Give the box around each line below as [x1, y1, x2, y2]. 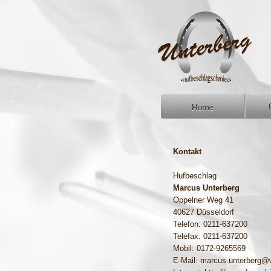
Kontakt [173, 147, 201, 156]
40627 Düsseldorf [173, 207, 234, 217]
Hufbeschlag [173, 171, 217, 180]
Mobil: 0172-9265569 [173, 244, 246, 253]
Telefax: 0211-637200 [173, 232, 247, 241]
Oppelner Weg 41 [173, 195, 233, 204]
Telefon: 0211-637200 [173, 220, 247, 229]
